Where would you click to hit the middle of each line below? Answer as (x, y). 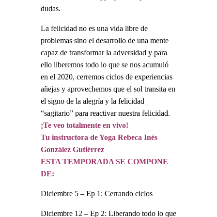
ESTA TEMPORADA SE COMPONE (104, 161)
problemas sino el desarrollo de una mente (105, 40)
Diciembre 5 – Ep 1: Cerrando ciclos (97, 193)
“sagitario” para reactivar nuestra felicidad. (105, 113)
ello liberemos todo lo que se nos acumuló (105, 64)
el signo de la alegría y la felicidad (93, 101)
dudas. (51, 8)
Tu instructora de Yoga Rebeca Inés (99, 137)
